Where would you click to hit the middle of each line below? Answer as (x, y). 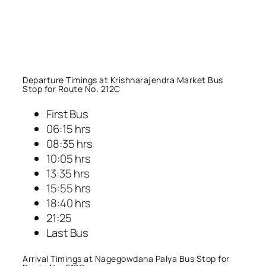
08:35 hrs (70, 143)
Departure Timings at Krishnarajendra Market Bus (123, 80)
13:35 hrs (68, 173)
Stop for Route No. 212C (72, 88)
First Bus (68, 114)
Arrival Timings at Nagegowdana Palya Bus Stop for (126, 259)
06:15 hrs (69, 129)
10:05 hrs (69, 158)
